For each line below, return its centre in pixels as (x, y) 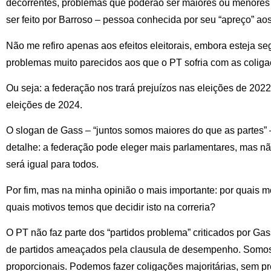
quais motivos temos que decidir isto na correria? (111, 207)
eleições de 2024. (44, 105)
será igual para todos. (52, 165)
